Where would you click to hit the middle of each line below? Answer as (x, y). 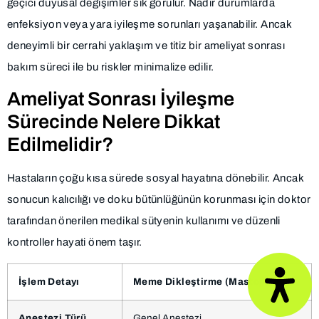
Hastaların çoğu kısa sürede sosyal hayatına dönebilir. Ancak (155, 178)
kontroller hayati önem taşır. (75, 242)
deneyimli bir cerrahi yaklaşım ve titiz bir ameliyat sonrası (146, 45)
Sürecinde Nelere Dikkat (114, 122)
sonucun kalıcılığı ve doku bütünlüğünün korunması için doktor (159, 200)
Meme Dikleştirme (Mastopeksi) (212, 281)
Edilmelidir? (61, 145)
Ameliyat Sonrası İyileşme (121, 99)
